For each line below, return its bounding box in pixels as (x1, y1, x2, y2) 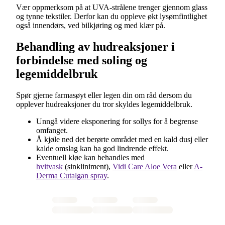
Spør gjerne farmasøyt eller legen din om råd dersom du (16, 90, 192, 99)
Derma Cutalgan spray (36, 171, 107, 180)
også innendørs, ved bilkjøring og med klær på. (16, 21, 165, 30)
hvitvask (36, 162, 63, 171)
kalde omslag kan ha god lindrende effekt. (36, 144, 169, 153)
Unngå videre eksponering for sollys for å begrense (36, 117, 198, 126)
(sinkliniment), (63, 162, 113, 171)
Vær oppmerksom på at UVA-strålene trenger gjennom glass (16, 3, 207, 12)
